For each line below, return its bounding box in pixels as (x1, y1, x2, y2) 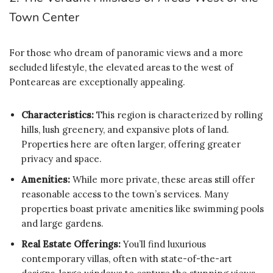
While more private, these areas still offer (70, 173, 255, 185)
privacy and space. (21, 152, 102, 165)
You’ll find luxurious (121, 238, 206, 250)
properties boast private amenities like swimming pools (21, 202, 264, 214)
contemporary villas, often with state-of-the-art (21, 252, 232, 264)
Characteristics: (21, 108, 94, 121)
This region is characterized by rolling (94, 108, 263, 121)
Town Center (9, 9, 79, 26)
